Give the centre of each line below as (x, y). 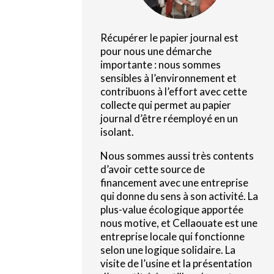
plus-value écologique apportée (172, 209)
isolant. (117, 131)
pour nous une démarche (156, 51)
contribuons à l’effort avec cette (174, 91)
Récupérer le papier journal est (170, 37)
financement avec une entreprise (175, 182)
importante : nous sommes (161, 64)
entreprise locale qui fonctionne (173, 236)
